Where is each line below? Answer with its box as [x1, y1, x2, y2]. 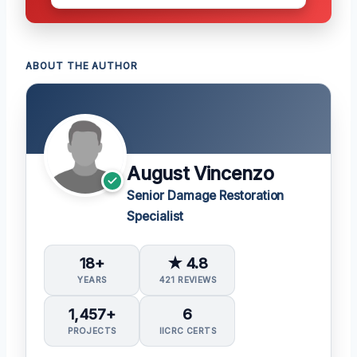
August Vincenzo [127, 162, 274, 185]
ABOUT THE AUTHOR [25, 60, 139, 72]
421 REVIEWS [159, 274, 217, 284]
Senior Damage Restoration [127, 187, 284, 203]
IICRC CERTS [159, 326, 217, 336]
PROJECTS [68, 326, 116, 336]
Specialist [127, 208, 183, 224]
